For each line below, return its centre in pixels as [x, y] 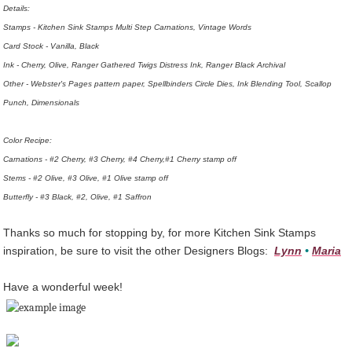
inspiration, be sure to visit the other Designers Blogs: [139, 250]
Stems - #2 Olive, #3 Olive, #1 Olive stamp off [86, 178]
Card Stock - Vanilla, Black [51, 46]
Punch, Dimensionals [41, 102]
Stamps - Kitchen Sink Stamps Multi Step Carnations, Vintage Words [127, 27]
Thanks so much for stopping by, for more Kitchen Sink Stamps [159, 232]
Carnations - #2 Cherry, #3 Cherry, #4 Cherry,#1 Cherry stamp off [120, 159]
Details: [16, 8]
